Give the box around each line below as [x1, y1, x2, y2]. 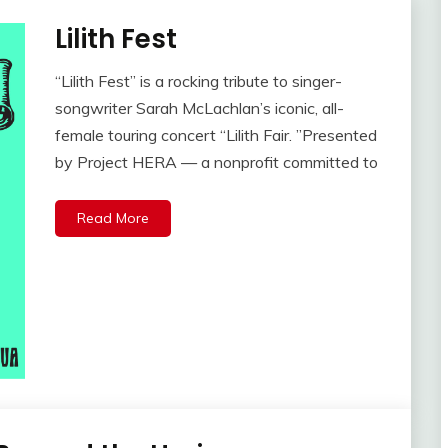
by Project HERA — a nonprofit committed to [54, 152, 378, 173]
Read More [76, 209, 149, 228]
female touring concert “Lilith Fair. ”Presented [54, 125, 377, 146]
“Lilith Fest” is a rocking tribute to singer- [54, 71, 342, 92]
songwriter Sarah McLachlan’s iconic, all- [54, 98, 344, 119]
